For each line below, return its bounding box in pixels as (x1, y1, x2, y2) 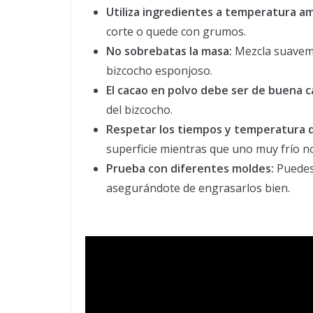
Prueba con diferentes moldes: (106, 161, 274, 177)
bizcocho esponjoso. (106, 63, 212, 79)
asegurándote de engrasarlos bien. (106, 180, 290, 196)
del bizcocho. (106, 102, 173, 118)
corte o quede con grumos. (106, 24, 246, 40)
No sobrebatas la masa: (106, 43, 232, 59)
